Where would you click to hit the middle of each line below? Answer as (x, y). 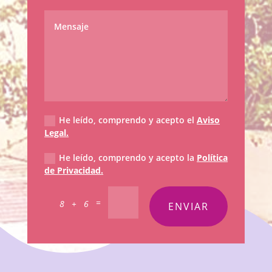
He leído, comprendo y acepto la (128, 158)
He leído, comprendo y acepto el (128, 120)
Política (212, 158)
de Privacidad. (74, 171)
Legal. (57, 133)
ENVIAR (189, 206)
